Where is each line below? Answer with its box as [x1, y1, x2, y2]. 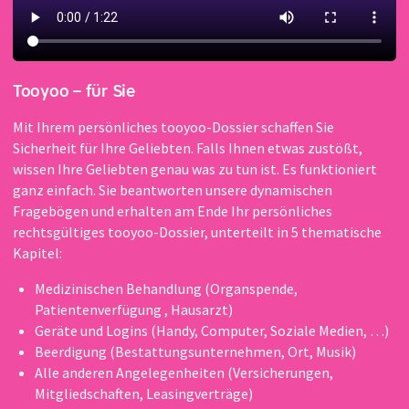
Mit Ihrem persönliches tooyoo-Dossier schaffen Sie [13, 117, 334, 136]
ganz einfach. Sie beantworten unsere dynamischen [13, 180, 332, 199]
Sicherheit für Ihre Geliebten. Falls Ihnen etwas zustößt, [13, 138, 362, 157]
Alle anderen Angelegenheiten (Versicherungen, [35, 362, 333, 382]
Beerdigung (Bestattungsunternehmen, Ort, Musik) [35, 341, 356, 361]
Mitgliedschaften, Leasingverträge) [35, 383, 253, 403]
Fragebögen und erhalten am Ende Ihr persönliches [13, 201, 332, 220]
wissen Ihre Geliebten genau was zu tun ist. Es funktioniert [13, 159, 377, 178]
